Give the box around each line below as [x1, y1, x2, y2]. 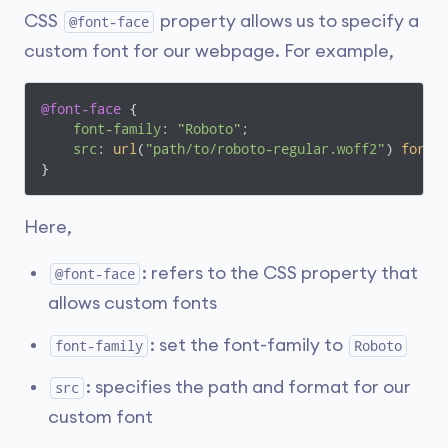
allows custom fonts [48, 294, 217, 312]
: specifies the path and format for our [86, 378, 411, 396]
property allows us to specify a [156, 12, 419, 30]
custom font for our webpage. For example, [24, 42, 394, 60]
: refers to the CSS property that [142, 264, 418, 282]
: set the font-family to [150, 336, 347, 354]
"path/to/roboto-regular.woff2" [145, 141, 385, 157]
